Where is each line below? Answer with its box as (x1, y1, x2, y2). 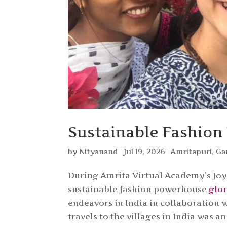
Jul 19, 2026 (124, 146, 166, 156)
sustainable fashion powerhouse (68, 183, 209, 194)
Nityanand (79, 146, 119, 156)
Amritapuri (171, 146, 212, 156)
